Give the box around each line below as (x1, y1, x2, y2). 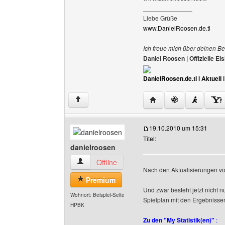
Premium (84, 175, 116, 185)
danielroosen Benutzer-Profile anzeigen (76, 157, 201, 167)
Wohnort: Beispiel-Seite (70, 191, 125, 198)
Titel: (143, 134, 156, 143)
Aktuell (201, 74, 221, 83)
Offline (96, 157, 117, 167)
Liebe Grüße (143, 14, 177, 22)
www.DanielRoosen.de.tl (143, 24, 210, 32)
